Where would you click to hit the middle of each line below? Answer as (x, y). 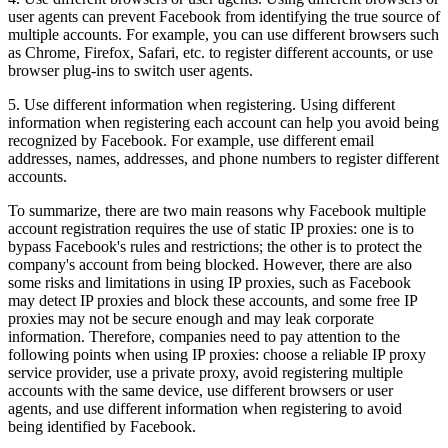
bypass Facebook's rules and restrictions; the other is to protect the (215, 246)
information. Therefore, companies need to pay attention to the (204, 336)
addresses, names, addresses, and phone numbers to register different (223, 158)
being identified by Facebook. (102, 426)
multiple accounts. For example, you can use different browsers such (223, 34)
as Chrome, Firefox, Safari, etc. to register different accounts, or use (220, 52)
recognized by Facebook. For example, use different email (191, 140)
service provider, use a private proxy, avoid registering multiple (205, 372)
